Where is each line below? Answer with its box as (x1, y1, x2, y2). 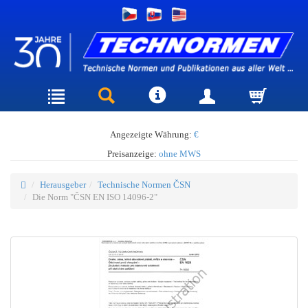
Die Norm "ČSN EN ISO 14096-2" (32, 191, 157, 202)
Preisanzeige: (107, 148, 159, 159)
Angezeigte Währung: (109, 129, 194, 140)
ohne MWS (159, 148, 201, 159)
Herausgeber (40, 179, 86, 190)
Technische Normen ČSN (98, 179, 190, 190)
